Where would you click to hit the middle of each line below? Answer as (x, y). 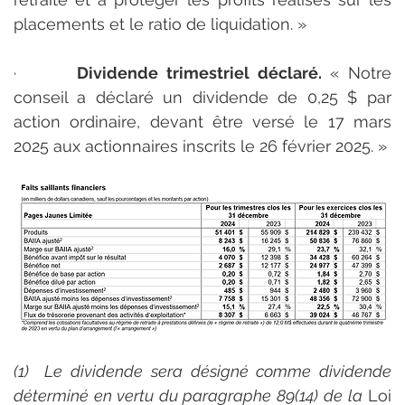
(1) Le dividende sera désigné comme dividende (202, 371)
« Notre (357, 73)
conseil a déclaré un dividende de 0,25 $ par (202, 97)
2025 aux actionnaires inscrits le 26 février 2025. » (200, 146)
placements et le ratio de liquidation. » (160, 24)
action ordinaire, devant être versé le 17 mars (202, 122)
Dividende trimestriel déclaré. (199, 73)
